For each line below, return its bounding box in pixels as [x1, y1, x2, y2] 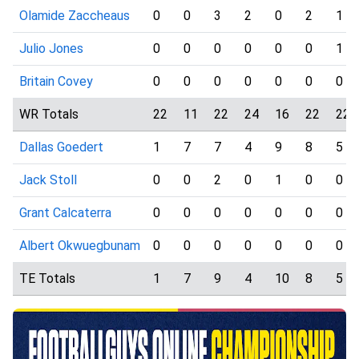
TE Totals [19, 271, 75, 286]
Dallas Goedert [19, 139, 103, 155]
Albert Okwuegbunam [19, 238, 140, 253]
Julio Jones [19, 41, 83, 56]
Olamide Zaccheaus [19, 8, 130, 23]
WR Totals [19, 107, 79, 122]
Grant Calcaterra [19, 205, 111, 220]
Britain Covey [19, 74, 93, 89]
